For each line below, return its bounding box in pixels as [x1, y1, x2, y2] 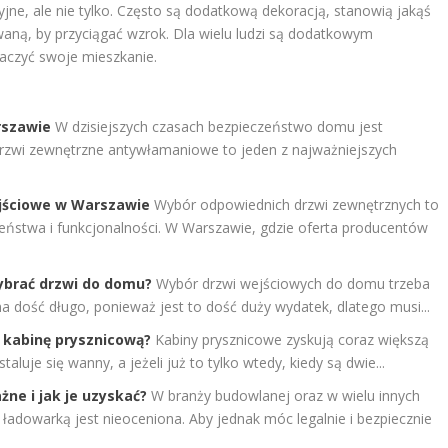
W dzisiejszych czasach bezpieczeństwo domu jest [55, 116, 384, 136]
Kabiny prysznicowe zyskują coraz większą [155, 330, 430, 350]
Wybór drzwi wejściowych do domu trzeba [156, 274, 431, 294]
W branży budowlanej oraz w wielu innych [151, 385, 421, 405]
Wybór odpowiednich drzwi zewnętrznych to [154, 195, 440, 215]
